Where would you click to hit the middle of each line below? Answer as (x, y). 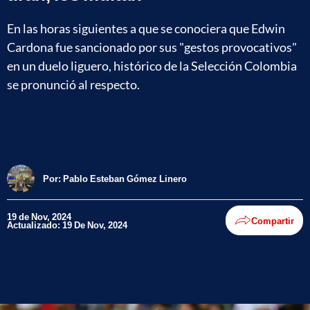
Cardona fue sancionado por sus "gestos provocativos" (152, 47)
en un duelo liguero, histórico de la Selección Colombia (152, 65)
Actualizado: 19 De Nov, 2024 (67, 225)
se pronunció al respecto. (73, 84)
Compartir (273, 220)
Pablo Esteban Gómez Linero (125, 178)
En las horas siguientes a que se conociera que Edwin (146, 28)
